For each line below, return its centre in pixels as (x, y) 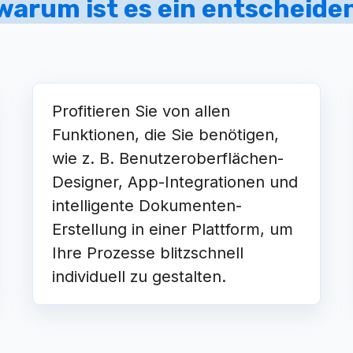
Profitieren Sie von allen (141, 111)
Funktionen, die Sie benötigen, (166, 135)
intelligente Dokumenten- (147, 206)
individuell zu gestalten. (139, 277)
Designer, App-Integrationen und (175, 182)
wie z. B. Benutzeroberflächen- (168, 158)
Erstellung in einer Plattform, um (173, 229)
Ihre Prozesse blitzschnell (148, 253)
